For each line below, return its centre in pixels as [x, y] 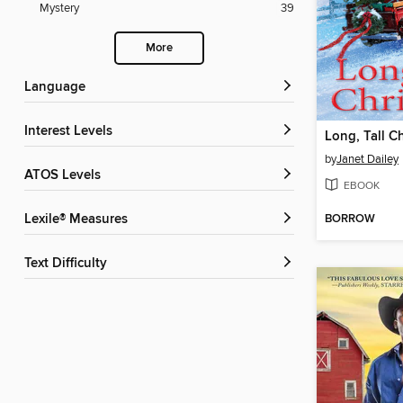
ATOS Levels [67, 176]
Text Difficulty [69, 264]
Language [58, 88]
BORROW [350, 219]
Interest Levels [70, 132]
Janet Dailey [367, 160]
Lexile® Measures [80, 220]
